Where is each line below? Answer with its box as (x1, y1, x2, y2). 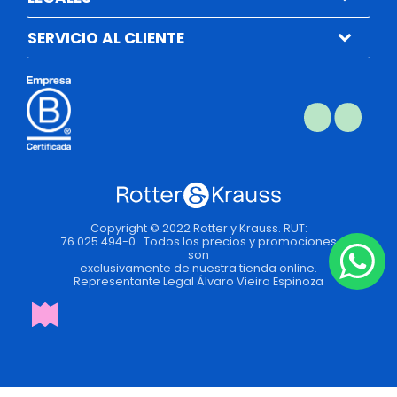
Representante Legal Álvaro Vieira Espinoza (74, 273, 323, 289)
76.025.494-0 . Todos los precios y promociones (60, 233, 337, 249)
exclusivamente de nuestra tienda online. (80, 260, 317, 276)
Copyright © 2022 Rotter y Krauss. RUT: (90, 220, 307, 236)
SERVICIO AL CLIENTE (27, 27, 184, 50)
